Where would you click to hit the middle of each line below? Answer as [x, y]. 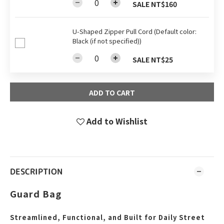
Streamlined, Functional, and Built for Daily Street [107, 217]
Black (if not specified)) [107, 41]
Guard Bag [36, 193]
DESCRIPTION [36, 171]
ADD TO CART [112, 92]
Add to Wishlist [117, 121]
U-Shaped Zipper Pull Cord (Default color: [134, 31]
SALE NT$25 [153, 59]
